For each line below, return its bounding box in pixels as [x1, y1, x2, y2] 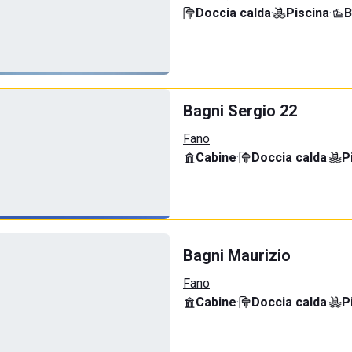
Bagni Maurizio [183, 246, 291, 265]
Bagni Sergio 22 [183, 101, 297, 120]
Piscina [286, 5, 329, 20]
